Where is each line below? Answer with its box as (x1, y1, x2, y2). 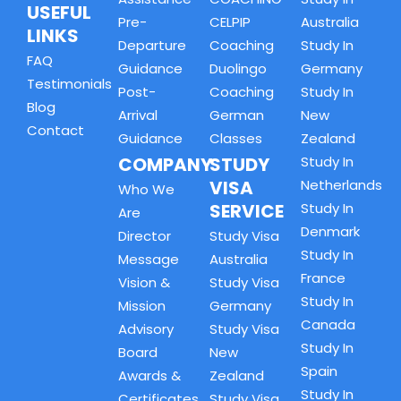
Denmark (301, 222, 360, 242)
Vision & (118, 273, 170, 293)
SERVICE (209, 199, 284, 225)
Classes (209, 129, 262, 149)
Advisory (118, 320, 174, 339)
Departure (118, 36, 186, 55)
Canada (301, 315, 355, 335)
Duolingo (209, 59, 267, 79)
